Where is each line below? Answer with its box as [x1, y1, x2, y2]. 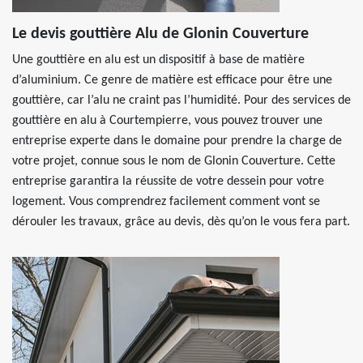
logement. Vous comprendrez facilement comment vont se [12, 195, 320, 208]
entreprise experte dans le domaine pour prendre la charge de [12, 135, 342, 147]
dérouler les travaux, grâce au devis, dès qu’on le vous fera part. [12, 216, 350, 228]
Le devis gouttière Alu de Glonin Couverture [12, 26, 309, 42]
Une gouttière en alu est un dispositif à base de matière [12, 53, 305, 66]
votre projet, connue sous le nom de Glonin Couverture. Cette [12, 155, 335, 168]
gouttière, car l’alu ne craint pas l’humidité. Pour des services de [12, 94, 351, 107]
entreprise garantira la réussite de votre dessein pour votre [12, 175, 324, 188]
